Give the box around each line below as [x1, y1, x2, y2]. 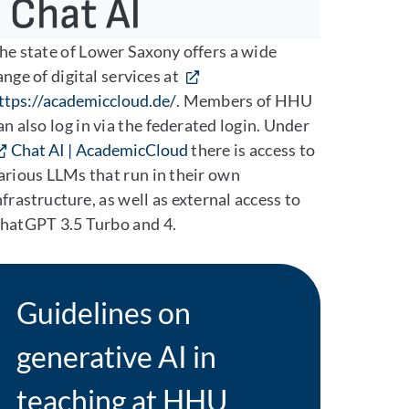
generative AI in [16, 339, 216, 375]
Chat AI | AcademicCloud [10, 140, 188, 161]
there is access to [187, 140, 316, 161]
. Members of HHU [176, 90, 313, 111]
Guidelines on [16, 295, 191, 331]
